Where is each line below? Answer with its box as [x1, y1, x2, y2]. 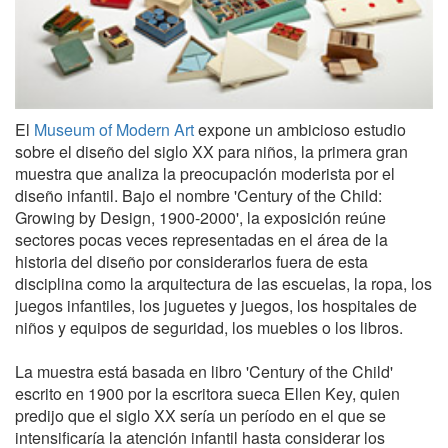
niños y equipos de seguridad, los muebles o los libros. [15, 315, 403, 339]
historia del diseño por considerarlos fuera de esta [15, 249, 368, 273]
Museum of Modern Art [34, 117, 194, 141]
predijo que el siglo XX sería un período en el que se [15, 403, 386, 427]
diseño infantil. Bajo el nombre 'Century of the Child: [15, 183, 382, 207]
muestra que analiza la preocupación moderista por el [15, 161, 395, 185]
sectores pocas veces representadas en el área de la [15, 227, 388, 251]
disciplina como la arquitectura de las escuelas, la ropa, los [15, 271, 432, 295]
